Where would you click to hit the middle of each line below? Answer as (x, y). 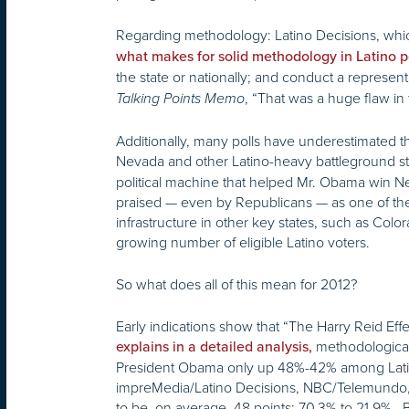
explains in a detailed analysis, (214, 347)
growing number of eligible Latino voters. (243, 242)
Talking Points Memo (180, 99)
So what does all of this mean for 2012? (236, 284)
